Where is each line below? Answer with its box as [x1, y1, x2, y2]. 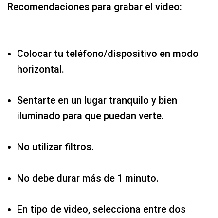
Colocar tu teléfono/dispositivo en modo [17, 47, 199, 59]
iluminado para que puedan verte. [17, 109, 164, 122]
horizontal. [17, 63, 64, 75]
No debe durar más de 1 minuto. [17, 172, 159, 184]
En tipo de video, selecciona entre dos [17, 203, 186, 215]
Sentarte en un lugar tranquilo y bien [17, 94, 177, 106]
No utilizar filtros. [17, 141, 94, 153]
